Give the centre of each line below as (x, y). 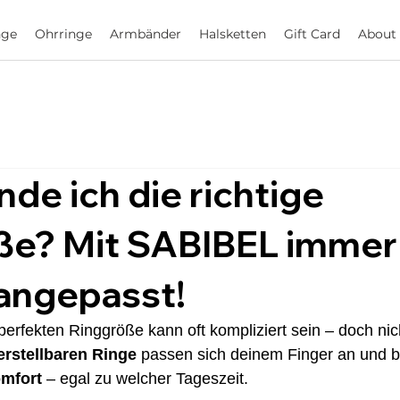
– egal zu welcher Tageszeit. (145, 379)
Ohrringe (63, 34)
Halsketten (232, 34)
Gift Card (312, 34)
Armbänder (145, 34)
